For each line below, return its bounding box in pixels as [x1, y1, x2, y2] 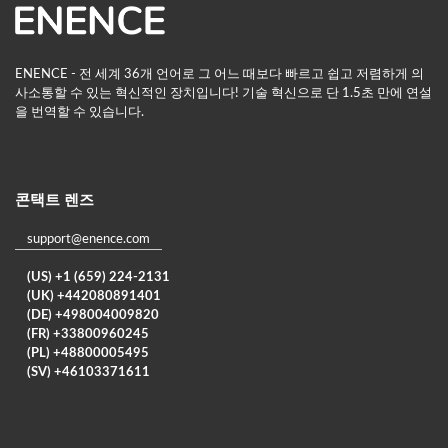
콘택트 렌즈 [15, 193, 94, 209]
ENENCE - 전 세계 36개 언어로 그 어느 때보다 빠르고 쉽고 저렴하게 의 [15, 68, 424, 82]
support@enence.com [27, 233, 150, 247]
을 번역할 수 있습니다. [15, 106, 144, 120]
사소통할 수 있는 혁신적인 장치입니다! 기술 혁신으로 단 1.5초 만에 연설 [15, 87, 432, 101]
